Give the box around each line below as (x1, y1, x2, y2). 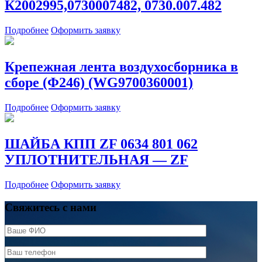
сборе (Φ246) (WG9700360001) (5, 75, 193, 91)
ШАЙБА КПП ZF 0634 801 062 (5, 136, 198, 152)
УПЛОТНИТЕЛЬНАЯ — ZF (5, 152, 188, 168)
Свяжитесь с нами (5, 201, 96, 213)
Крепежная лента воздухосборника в (5, 59, 238, 75)
